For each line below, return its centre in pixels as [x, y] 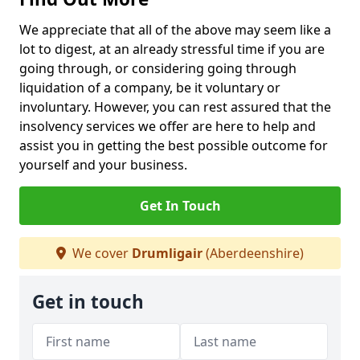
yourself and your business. [106, 165]
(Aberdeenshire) [253, 253]
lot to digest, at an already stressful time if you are [172, 49]
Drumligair [167, 253]
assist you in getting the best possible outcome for [174, 145]
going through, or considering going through [158, 68]
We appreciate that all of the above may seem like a [175, 30]
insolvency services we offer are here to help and [168, 126]
